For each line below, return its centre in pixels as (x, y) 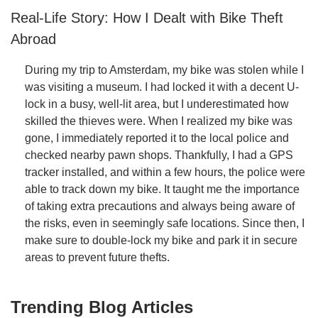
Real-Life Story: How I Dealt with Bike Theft (147, 17)
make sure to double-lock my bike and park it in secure (161, 240)
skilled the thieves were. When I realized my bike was (159, 121)
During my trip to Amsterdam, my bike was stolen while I (164, 70)
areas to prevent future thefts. (97, 257)
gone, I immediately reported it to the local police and (157, 138)
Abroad (33, 39)
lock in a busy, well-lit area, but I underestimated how (157, 104)
